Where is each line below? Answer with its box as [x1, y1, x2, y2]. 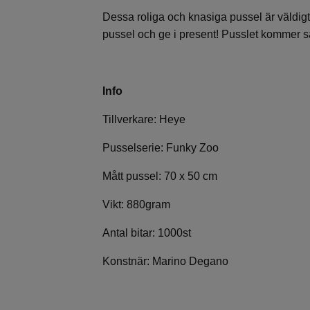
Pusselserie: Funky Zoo [102, 142, 219, 154]
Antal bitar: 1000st [102, 227, 191, 239]
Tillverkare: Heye [102, 113, 185, 126]
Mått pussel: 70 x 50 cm [102, 170, 217, 183]
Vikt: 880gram [102, 199, 170, 211]
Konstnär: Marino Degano [102, 255, 228, 268]
